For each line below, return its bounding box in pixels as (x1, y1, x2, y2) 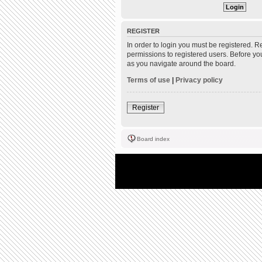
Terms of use (127, 75, 170, 84)
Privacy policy (175, 75, 223, 84)
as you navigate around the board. (127, 59, 236, 68)
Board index (137, 135, 170, 142)
